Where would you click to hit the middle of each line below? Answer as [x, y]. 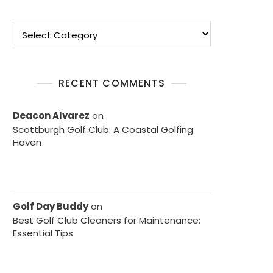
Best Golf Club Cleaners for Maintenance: [107, 220]
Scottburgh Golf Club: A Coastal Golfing [103, 129]
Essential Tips [43, 233]
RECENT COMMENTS [112, 83]
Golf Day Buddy [51, 206]
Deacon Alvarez [51, 115]
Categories [40, 27]
